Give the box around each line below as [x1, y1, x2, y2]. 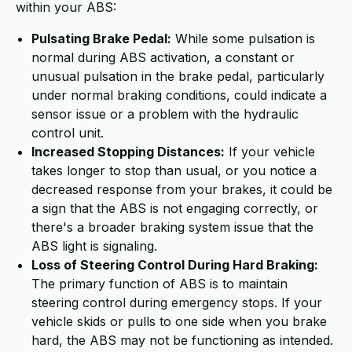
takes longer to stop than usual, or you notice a [31, 163, 317, 178]
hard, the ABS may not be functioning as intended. [31, 332, 333, 348]
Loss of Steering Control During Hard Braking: [31, 257, 318, 273]
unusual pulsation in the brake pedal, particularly [31, 68, 324, 84]
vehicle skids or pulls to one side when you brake [31, 313, 327, 329]
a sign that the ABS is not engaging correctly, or [31, 200, 318, 216]
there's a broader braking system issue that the [31, 219, 313, 235]
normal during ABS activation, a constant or [31, 49, 295, 65]
